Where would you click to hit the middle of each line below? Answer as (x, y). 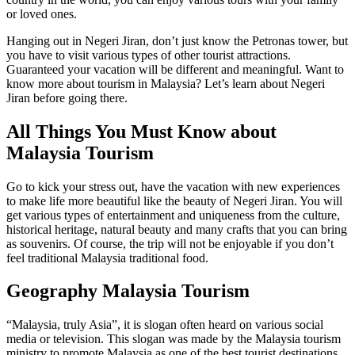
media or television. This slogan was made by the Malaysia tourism (174, 339)
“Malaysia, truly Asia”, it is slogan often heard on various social (165, 325)
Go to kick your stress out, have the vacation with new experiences (173, 186)
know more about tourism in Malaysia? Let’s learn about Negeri (166, 83)
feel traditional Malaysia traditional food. (107, 258)
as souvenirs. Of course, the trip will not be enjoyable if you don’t (170, 243)
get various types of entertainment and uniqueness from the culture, (173, 215)
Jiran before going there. (67, 97)
